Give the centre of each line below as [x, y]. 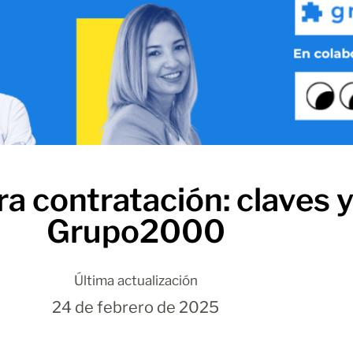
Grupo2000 [136, 231]
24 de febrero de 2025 [136, 307]
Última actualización [136, 281]
